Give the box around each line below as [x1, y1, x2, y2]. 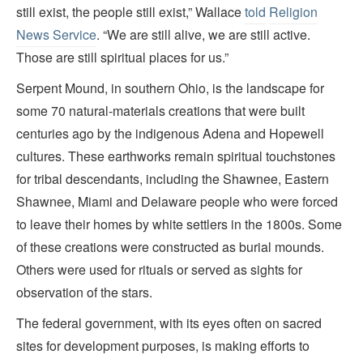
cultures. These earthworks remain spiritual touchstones [16, 147, 335, 166]
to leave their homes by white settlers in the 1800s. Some [16, 215, 342, 234]
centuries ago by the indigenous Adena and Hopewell [16, 124, 324, 143]
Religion [269, 2, 318, 22]
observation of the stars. [16, 283, 152, 302]
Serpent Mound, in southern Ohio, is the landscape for [16, 79, 324, 98]
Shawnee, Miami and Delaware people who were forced [16, 192, 338, 211]
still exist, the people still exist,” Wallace [16, 2, 245, 22]
